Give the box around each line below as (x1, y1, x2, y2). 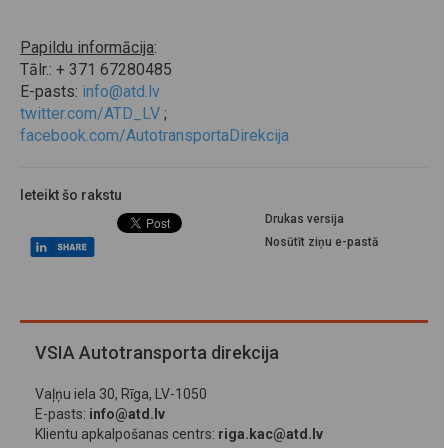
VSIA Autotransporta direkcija (35, 342, 279, 364)
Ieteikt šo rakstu (20, 187, 122, 204)
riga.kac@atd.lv (218, 426, 323, 443)
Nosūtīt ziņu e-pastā (264, 235, 378, 250)
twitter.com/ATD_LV (20, 104, 160, 124)
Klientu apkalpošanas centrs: (35, 426, 218, 443)
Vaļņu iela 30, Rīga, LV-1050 (35, 386, 207, 403)
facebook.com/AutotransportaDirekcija (20, 126, 289, 146)
